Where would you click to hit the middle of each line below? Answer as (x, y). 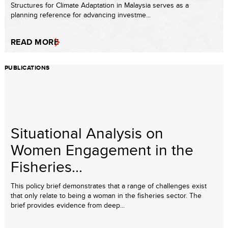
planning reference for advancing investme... (81, 15)
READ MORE (35, 42)
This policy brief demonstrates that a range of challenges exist (109, 186)
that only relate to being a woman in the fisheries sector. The (106, 195)
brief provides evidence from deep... (68, 205)
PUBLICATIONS (27, 67)
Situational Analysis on (87, 133)
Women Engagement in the (102, 149)
